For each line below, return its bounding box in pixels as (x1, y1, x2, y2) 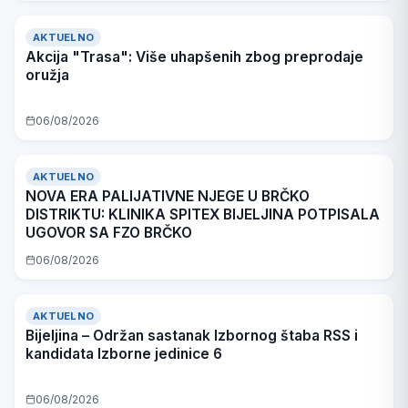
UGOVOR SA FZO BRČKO (25, 223, 192, 241)
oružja (25, 66, 69, 84)
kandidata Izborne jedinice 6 (25, 344, 222, 362)
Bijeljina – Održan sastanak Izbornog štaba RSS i (25, 326, 358, 344)
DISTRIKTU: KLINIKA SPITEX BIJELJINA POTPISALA (25, 205, 380, 223)
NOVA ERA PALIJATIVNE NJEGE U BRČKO (25, 187, 310, 205)
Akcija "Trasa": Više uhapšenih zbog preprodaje (25, 47, 363, 66)
